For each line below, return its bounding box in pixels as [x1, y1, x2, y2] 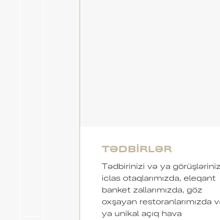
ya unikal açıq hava [101, 208, 182, 218]
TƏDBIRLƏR [101, 142, 172, 154]
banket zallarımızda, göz [101, 184, 202, 194]
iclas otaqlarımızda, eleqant [101, 172, 216, 182]
